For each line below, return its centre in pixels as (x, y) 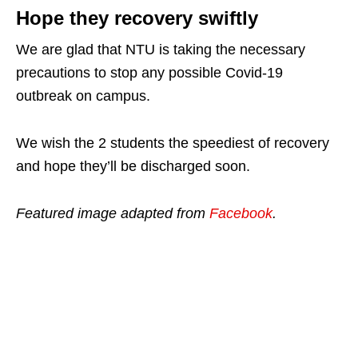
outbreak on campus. (83, 96)
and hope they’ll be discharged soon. (133, 166)
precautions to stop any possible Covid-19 (149, 73)
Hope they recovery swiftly (137, 18)
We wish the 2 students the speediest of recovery (173, 143)
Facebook (241, 213)
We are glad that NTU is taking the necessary (161, 50)
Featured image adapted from (113, 213)
